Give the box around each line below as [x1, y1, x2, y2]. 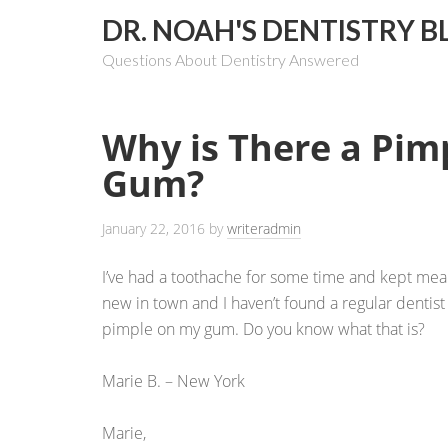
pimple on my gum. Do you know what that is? [102, 318, 425, 340]
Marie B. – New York [102, 370, 245, 392]
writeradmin [227, 219, 301, 238]
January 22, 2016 [102, 219, 205, 238]
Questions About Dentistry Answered [102, 50, 359, 69]
